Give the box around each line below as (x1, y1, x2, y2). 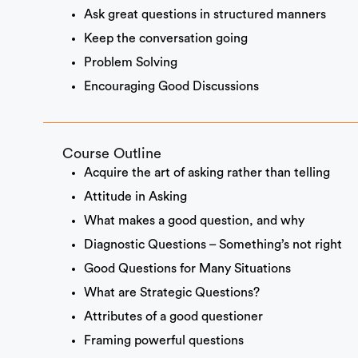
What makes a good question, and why (83, 214, 304, 228)
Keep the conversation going (83, 32, 248, 46)
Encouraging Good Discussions (83, 80, 259, 93)
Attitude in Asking (83, 190, 187, 204)
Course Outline (62, 146, 161, 161)
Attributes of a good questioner (83, 310, 263, 324)
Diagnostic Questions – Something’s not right (83, 238, 342, 252)
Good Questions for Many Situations (83, 262, 291, 276)
